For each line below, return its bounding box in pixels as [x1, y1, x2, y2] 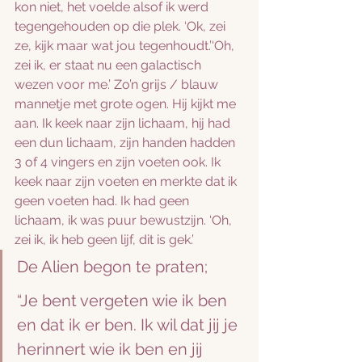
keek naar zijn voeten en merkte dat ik [15, 174, 240, 189]
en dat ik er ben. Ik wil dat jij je [17, 315, 242, 335]
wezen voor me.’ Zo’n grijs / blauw [15, 77, 221, 92]
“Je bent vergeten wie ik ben [17, 291, 231, 310]
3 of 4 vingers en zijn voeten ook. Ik [15, 154, 224, 170]
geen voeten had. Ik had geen [15, 193, 192, 208]
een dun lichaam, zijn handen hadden [15, 135, 238, 150]
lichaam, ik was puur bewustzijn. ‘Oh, [15, 213, 235, 228]
